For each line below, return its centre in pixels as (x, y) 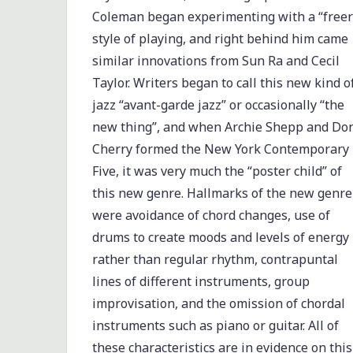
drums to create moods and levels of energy (220, 238)
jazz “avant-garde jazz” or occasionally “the (218, 105)
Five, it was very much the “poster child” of (217, 171)
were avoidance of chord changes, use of (211, 216)
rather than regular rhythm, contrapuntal (215, 260)
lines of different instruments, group (201, 282)
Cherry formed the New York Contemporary (220, 149)
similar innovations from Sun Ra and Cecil (216, 61)
